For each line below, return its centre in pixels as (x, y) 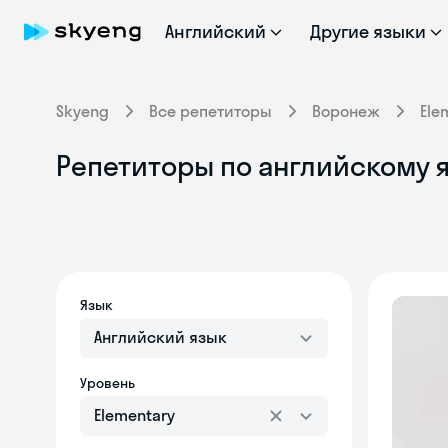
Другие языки (368, 31)
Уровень (107, 383)
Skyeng (82, 111)
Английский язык (160, 337)
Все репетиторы (210, 111)
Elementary (134, 415)
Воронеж (346, 111)
